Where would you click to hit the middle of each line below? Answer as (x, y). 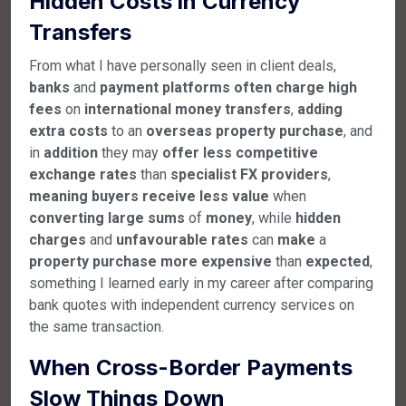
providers (295, 174)
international (128, 109)
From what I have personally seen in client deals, (183, 65)
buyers (115, 196)
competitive (277, 152)
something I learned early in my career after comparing (201, 283)
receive (169, 196)
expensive (237, 261)
